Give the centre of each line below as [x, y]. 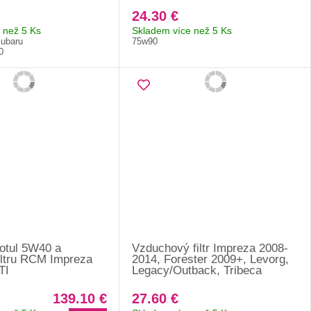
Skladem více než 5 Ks [182, 30]
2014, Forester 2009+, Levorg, [211, 259]
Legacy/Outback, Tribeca [197, 270]
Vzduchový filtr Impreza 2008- [210, 248]
